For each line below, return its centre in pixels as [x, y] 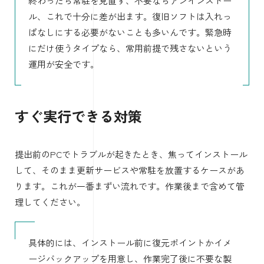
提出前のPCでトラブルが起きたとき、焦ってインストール [131, 154]
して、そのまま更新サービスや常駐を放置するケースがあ [130, 170]
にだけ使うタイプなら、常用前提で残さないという [130, 48]
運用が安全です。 [63, 64]
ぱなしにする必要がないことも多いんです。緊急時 [130, 32]
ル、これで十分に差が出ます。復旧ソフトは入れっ [130, 16]
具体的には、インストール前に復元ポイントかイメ [130, 243]
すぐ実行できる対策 [78, 115]
